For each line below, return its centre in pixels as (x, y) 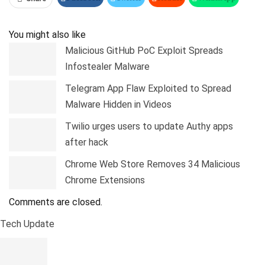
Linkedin (130, 20)
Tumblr (175, 20)
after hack (87, 142)
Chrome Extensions (105, 180)
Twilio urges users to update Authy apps (149, 126)
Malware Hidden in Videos (118, 104)
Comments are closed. (56, 202)
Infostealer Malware (107, 67)
